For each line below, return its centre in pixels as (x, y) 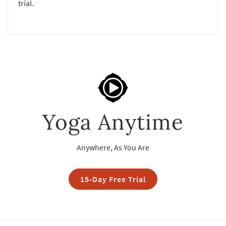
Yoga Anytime (113, 122)
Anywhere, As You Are (113, 147)
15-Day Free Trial (113, 179)
